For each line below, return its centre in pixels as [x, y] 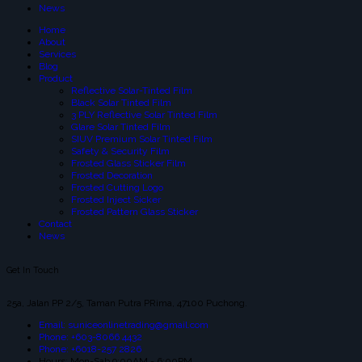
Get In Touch [33, 270]
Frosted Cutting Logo [117, 188]
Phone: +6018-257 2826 [90, 349]
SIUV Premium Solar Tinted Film [142, 139]
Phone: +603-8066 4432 [90, 337]
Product [56, 79]
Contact [55, 224]
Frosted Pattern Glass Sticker [135, 212]
